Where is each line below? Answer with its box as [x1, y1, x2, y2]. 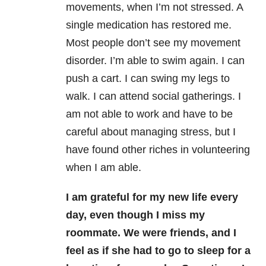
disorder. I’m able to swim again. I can [66, 55, 245, 66]
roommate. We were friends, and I [66, 227, 236, 239]
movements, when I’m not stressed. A [66, 1, 243, 13]
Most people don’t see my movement [66, 37, 240, 49]
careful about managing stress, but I [66, 126, 236, 138]
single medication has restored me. [66, 19, 232, 31]
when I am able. [66, 161, 141, 173]
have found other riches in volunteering [66, 144, 250, 156]
